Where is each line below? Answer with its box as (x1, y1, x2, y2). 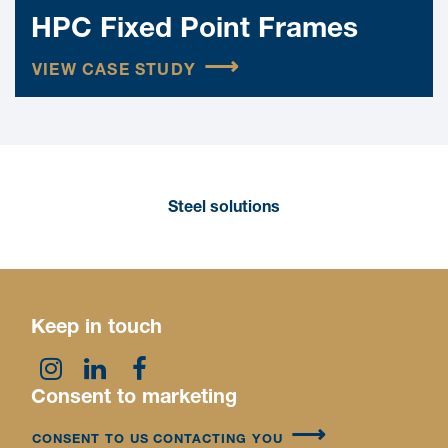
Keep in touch (31, 318, 162, 339)
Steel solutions (168, 200, 280, 217)
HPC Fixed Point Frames (31, 17, 358, 46)
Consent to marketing (31, 388, 237, 409)
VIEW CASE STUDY (32, 64, 196, 81)
